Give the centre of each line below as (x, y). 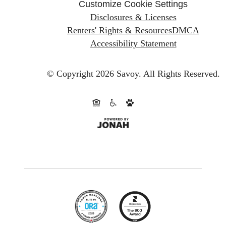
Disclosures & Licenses (133, 17)
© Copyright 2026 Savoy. (94, 73)
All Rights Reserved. (181, 73)
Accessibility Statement (133, 44)
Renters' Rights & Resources (120, 31)
